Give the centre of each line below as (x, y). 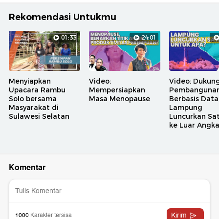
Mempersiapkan (117, 90)
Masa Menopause (120, 99)
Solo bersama (33, 99)
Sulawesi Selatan (39, 117)
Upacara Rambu (37, 90)
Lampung (186, 108)
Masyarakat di (34, 108)
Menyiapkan (30, 81)
